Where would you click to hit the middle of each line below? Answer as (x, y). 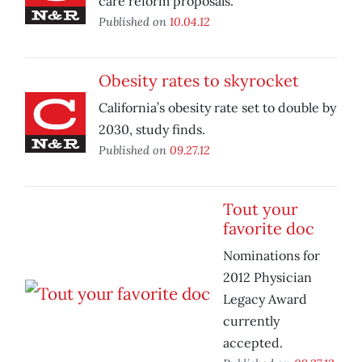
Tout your (261, 209)
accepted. (253, 343)
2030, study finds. (152, 130)
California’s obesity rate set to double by (217, 108)
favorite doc (269, 229)
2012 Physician (267, 278)
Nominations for (271, 256)
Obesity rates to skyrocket (199, 81)
